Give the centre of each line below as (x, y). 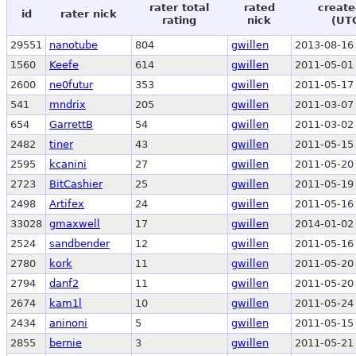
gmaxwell (75, 223)
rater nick (88, 14)
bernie (66, 342)
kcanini (68, 164)
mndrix (68, 104)
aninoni (68, 323)
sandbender (79, 243)
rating (179, 20)
